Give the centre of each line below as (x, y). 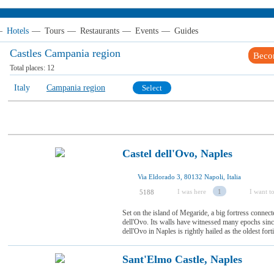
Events (147, 31)
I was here (192, 191)
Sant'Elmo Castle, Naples (182, 259)
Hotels (18, 31)
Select (152, 88)
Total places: (28, 68)
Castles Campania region (65, 53)
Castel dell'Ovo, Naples (177, 154)
